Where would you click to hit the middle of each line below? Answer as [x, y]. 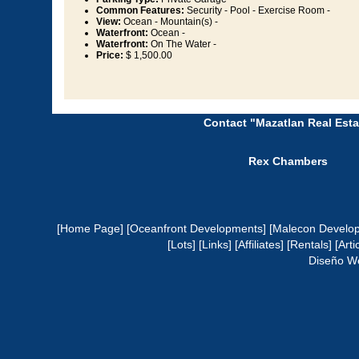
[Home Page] [90, 229]
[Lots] [182, 245]
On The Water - [182, 44]
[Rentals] [309, 245]
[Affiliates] [259, 245]
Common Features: [140, 11]
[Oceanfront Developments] [196, 229]
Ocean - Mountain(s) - [169, 22]
